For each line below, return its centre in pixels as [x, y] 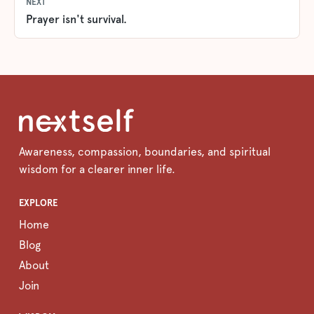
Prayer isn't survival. [76, 19]
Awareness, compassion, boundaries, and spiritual [144, 152]
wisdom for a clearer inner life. [97, 170]
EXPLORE [38, 203]
